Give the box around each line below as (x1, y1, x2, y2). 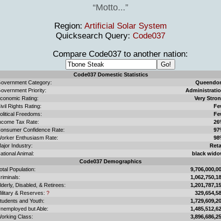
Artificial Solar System (84, 21, 167, 31)
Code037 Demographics (79, 158, 142, 164)
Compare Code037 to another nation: (33, 49, 188, 59)
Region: (54, 21, 84, 31)
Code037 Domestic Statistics (73, 71, 148, 77)
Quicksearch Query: (56, 31, 133, 40)
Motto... (96, 2, 125, 12)
